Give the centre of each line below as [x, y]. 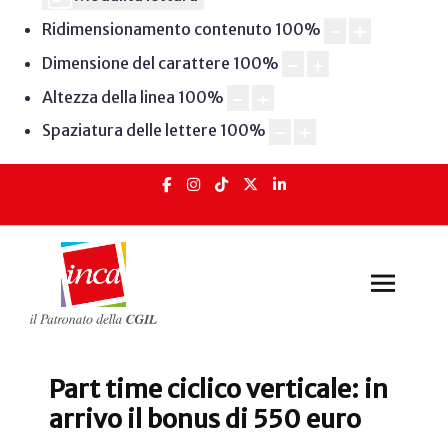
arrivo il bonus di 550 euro [205, 419]
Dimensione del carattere [135, 62]
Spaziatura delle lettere [129, 130]
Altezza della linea [108, 96]
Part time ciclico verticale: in [218, 389]
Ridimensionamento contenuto [156, 29]
